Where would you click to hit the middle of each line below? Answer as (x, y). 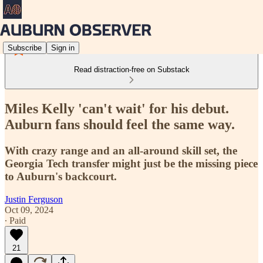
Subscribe (25, 48)
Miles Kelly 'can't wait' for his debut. (117, 108)
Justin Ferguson (34, 199)
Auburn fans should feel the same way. (120, 124)
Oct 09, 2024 (29, 210)
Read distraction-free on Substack (131, 70)
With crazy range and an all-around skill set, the (121, 150)
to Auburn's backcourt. (61, 176)
